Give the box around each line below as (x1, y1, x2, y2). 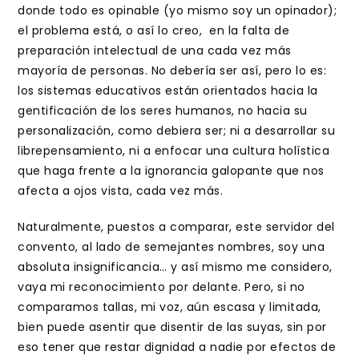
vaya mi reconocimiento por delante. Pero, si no (18, 279, 305, 295)
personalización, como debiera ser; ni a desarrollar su (18, 123, 336, 139)
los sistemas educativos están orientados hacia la (18, 83, 318, 99)
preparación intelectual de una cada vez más (18, 42, 292, 58)
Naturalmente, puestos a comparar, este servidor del (18, 219, 335, 235)
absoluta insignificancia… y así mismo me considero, (18, 259, 333, 275)
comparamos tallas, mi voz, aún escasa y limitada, (18, 299, 321, 315)
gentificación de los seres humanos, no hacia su (18, 103, 308, 119)
